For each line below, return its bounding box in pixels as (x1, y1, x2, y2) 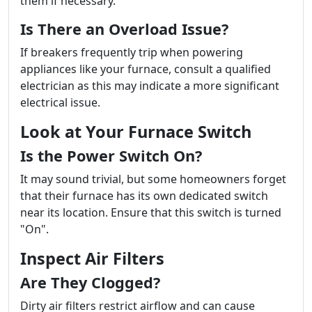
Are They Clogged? (20, 272, 160, 292)
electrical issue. (20, 95, 100, 110)
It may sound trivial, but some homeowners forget (20, 171, 286, 187)
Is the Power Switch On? (20, 146, 202, 166)
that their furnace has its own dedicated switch (20, 188, 268, 203)
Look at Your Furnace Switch (20, 120, 251, 143)
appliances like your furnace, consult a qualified (20, 61, 271, 77)
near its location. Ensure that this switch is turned (20, 205, 281, 220)
